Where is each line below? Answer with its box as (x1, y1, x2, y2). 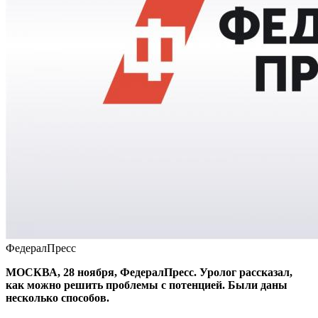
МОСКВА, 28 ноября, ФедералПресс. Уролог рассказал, (6, 265, 292, 278)
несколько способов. (6, 291, 109, 304)
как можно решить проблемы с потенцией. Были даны (6, 278, 287, 291)
